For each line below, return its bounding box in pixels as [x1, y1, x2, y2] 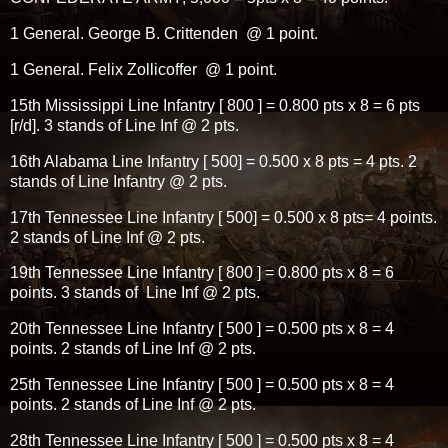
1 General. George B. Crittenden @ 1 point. [10, 25, 318, 43]
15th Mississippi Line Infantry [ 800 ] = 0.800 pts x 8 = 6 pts [10, 96, 420, 114]
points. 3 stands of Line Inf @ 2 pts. [10, 284, 260, 302]
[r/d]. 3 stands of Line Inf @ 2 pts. [10, 116, 239, 134]
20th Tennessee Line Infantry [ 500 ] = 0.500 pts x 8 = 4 [10, 320, 394, 338]
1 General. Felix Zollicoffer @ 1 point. [10, 61, 277, 79]
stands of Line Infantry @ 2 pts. [10, 172, 227, 190]
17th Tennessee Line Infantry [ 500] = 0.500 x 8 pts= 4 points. [10, 208, 437, 226]
